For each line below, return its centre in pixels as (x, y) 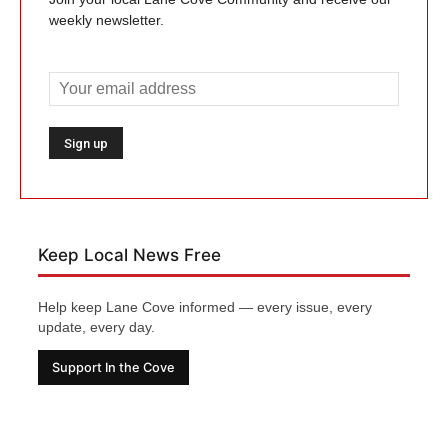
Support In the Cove (113, 367)
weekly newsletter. (106, 19)
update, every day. (96, 327)
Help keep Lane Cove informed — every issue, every (205, 307)
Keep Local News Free (129, 254)
